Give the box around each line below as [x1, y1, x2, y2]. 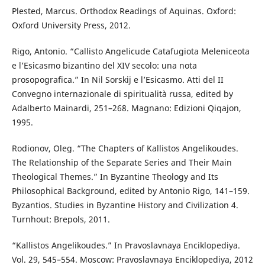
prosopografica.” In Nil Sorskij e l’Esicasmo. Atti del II [11, 73, 224, 85]
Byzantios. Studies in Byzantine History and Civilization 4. [11, 199, 238, 211]
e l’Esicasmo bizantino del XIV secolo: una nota [11, 59, 197, 71]
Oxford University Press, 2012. [11, 19, 131, 31]
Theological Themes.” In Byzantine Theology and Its [11, 170, 218, 182]
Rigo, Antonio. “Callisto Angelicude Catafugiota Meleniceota [11, 45, 250, 57]
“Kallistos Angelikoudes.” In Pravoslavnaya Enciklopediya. [11, 239, 240, 251]
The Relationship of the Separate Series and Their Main [11, 156, 232, 168]
